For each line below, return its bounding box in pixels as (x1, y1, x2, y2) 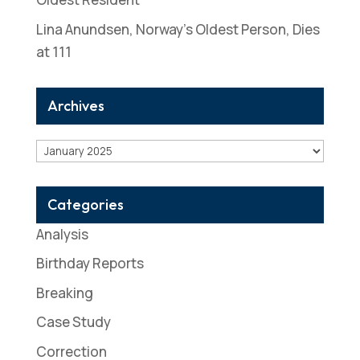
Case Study (35, 313, 111, 332)
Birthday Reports (35, 254, 144, 273)
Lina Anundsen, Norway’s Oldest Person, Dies (35, 19, 320, 39)
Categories (47, 194, 124, 214)
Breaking (35, 283, 93, 302)
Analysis (35, 224, 88, 243)
